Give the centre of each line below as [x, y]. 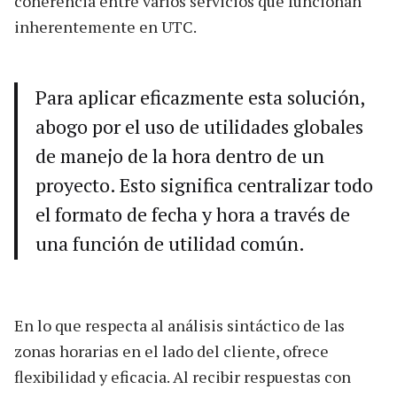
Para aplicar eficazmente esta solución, [200, 97]
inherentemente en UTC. [105, 26]
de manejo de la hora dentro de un [180, 155]
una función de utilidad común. [170, 243]
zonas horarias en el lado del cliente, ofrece [171, 350]
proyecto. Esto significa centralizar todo [204, 184]
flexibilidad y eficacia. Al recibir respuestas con [183, 376]
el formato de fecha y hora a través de [193, 214]
